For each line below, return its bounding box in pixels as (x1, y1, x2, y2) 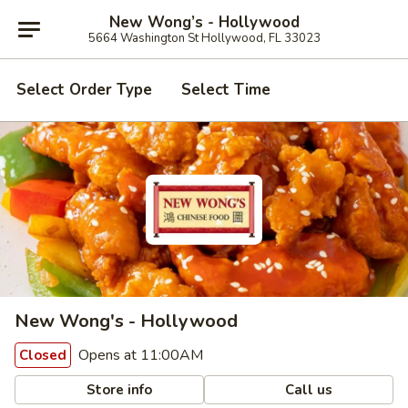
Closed (19, 346, 66, 364)
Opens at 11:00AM (75, 345, 203, 365)
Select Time (181, 79, 270, 100)
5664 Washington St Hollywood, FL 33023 (87, 29, 321, 46)
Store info (83, 380, 153, 399)
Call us (281, 380, 333, 399)
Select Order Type (16, 79, 152, 100)
